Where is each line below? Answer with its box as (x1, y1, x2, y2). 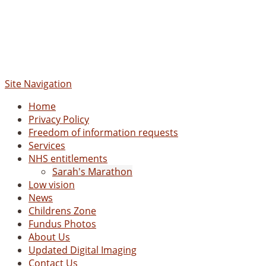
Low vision (28, 178, 75, 191)
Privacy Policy (28, 113, 89, 126)
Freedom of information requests (28, 126, 178, 139)
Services (28, 139, 65, 152)
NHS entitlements (28, 152, 107, 165)
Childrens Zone (28, 204, 96, 217)
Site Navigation (5, 77, 72, 90)
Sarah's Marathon (52, 165, 132, 178)
